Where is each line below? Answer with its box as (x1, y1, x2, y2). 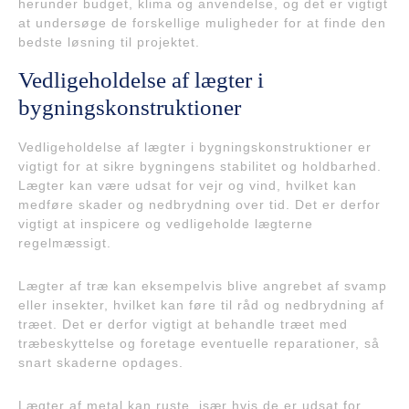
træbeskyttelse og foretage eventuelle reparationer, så (18, 336, 380, 351)
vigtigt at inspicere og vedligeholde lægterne (18, 216, 313, 232)
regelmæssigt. (18, 236, 111, 251)
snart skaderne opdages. (18, 355, 184, 371)
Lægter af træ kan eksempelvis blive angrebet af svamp (18, 278, 387, 294)
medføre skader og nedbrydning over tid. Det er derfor (18, 197, 381, 213)
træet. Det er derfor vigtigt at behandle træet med (18, 317, 348, 332)
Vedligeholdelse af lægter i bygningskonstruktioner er (18, 140, 372, 155)
